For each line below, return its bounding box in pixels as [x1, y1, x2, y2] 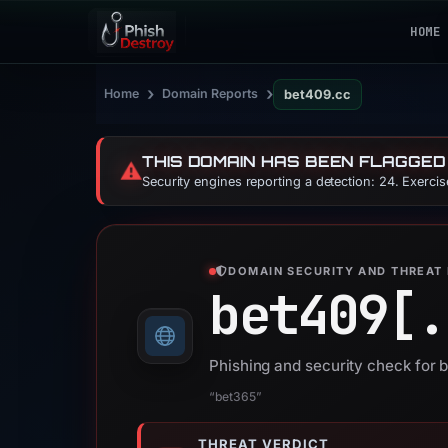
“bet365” [209, 389, 262, 404]
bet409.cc [284, 86, 351, 102]
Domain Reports [162, 86, 258, 101]
